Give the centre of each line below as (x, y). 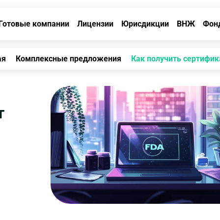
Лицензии (95, 24)
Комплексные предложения (69, 59)
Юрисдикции (145, 24)
